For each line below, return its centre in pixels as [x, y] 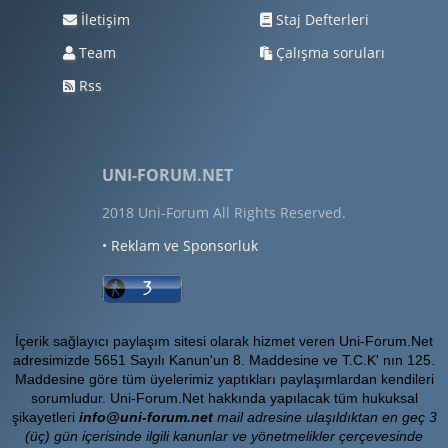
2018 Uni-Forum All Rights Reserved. [224, 212]
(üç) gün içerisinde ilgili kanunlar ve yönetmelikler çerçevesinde [224, 436]
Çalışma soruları [328, 52]
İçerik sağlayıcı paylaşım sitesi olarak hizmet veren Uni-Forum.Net [224, 341]
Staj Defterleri [320, 19]
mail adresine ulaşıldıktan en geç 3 [324, 417]
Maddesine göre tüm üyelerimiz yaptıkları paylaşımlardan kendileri [224, 379]
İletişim [103, 19]
